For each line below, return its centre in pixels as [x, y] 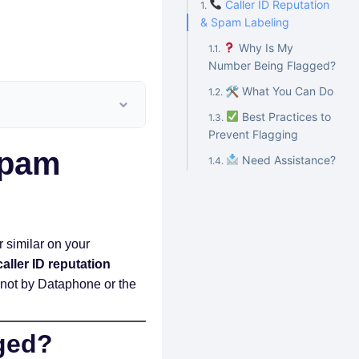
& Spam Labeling [245, 22]
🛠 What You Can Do [280, 91]
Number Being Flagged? [272, 65]
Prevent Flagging [254, 134]
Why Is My [265, 48]
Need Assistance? [288, 160]
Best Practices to [285, 117]
